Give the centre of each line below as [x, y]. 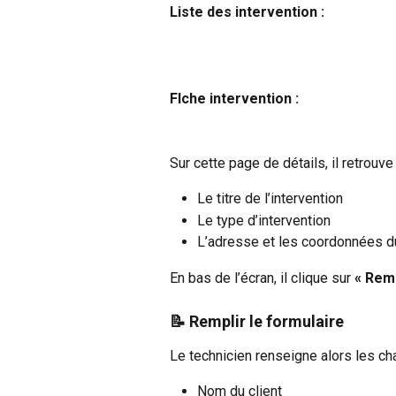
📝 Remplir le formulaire [257, 321]
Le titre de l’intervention [270, 199]
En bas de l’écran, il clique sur [262, 278]
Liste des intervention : [247, 12]
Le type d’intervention [264, 220]
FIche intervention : [234, 98]
